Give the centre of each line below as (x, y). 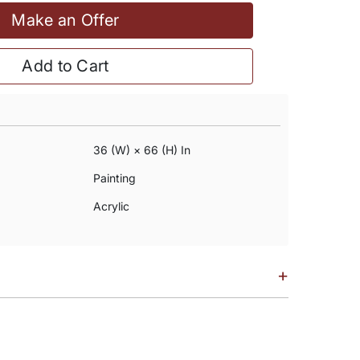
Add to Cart (65, 66)
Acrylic (111, 206)
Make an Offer (65, 20)
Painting (114, 178)
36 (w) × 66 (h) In (141, 150)
